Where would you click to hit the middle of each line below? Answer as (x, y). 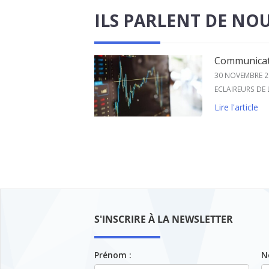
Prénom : (113, 255)
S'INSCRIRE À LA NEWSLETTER (164, 219)
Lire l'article (236, 107)
